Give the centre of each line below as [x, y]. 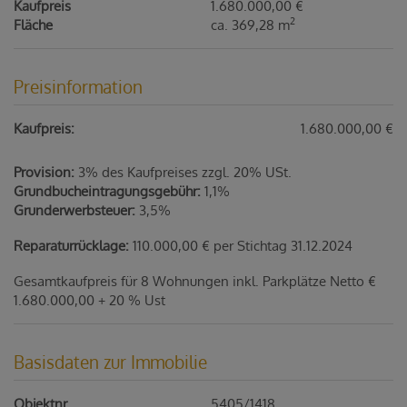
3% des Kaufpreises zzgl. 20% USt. [185, 172]
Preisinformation [78, 86]
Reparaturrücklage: [71, 245]
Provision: [44, 172]
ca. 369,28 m [251, 25]
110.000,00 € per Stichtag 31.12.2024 [243, 245]
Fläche [33, 25]
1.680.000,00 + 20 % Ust [89, 300]
